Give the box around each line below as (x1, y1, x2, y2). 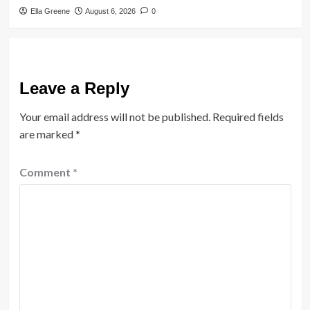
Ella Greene (30, 6, 70, 15)
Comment (19, 165, 73, 179)
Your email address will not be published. (19, 109, 210, 123)
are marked (19, 127, 75, 140)
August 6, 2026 (84, 6, 136, 15)
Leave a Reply (19, 78, 129, 98)
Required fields (212, 109, 284, 123)
